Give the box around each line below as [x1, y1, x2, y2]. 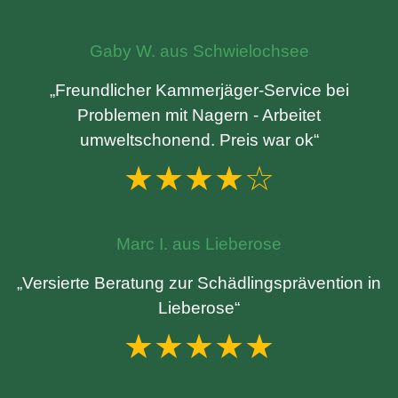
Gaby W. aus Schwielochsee [89, 42, 309, 60]
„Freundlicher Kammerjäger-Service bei [49, 81, 349, 99]
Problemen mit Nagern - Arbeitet [77, 106, 321, 124]
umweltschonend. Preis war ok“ [79, 131, 319, 149]
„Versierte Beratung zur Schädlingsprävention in [17, 274, 381, 292]
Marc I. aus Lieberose [116, 235, 282, 253]
